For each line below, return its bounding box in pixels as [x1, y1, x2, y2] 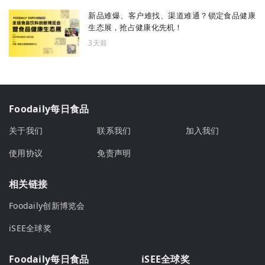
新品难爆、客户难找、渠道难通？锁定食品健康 [88, 9, 256, 21]
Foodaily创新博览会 [9, 200, 85, 212]
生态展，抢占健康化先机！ [88, 21, 183, 33]
